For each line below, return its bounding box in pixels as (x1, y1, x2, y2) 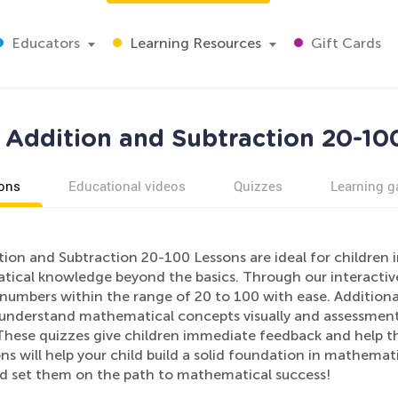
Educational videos (68, 177, 186, 195)
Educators (8, 35, 80, 52)
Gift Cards (307, 35, 381, 52)
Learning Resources (126, 35, 261, 52)
